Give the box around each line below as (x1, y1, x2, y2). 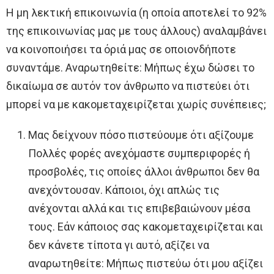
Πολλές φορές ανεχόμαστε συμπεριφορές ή (28, 147, 250, 160)
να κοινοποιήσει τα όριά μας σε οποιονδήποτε (6, 43, 236, 56)
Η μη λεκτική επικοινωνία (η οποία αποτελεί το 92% (6, 6, 267, 20)
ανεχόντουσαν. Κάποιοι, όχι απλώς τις (28, 183, 220, 197)
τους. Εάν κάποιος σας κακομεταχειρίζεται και (28, 220, 263, 234)
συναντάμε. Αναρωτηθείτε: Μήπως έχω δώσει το (6, 61, 254, 75)
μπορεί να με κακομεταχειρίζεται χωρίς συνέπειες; (6, 98, 266, 111)
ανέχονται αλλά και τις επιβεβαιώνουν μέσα (28, 202, 250, 215)
